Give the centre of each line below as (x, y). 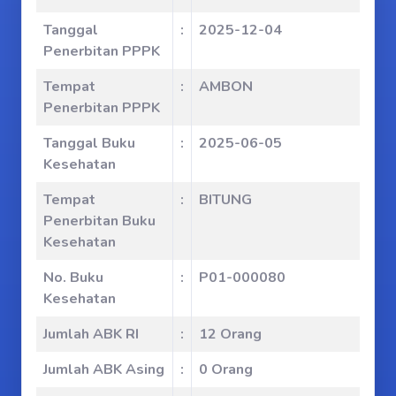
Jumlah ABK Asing (104, 369)
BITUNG (225, 200)
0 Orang (226, 369)
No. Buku (73, 278)
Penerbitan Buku (99, 221)
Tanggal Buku (89, 143)
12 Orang (230, 334)
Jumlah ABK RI (91, 334)
